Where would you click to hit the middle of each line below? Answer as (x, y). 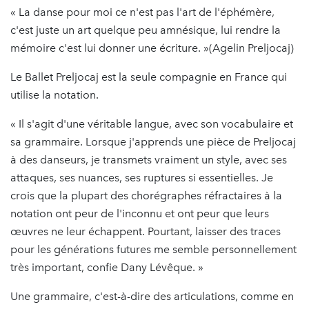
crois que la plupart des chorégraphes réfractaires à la (146, 195)
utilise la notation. (54, 94)
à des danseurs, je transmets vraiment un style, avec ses (149, 159)
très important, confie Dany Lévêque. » (107, 267)
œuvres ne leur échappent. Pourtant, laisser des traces (146, 231)
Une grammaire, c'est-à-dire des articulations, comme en (152, 296)
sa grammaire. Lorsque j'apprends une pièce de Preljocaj (153, 141)
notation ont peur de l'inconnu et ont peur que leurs (140, 213)
